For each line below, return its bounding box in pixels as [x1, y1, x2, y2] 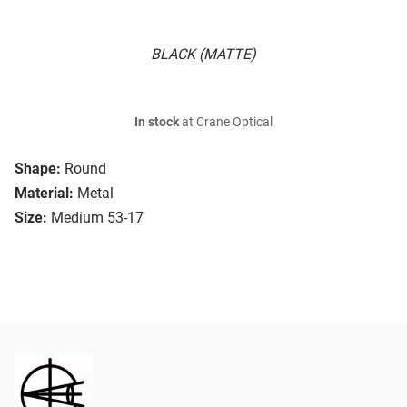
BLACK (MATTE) [151, 45, 256, 64]
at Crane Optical [179, 114, 273, 131]
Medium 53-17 [51, 209, 144, 227]
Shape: [15, 160, 61, 178]
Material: [15, 184, 74, 203]
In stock [134, 114, 179, 131]
